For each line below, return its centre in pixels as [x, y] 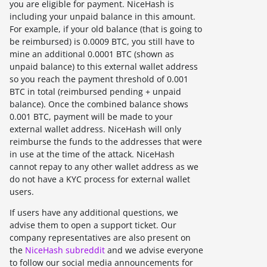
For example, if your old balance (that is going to [106, 29]
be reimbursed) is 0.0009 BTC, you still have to [102, 41]
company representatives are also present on [100, 237]
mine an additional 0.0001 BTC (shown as [92, 54]
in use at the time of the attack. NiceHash [92, 154]
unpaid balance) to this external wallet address [104, 66]
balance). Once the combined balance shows [99, 104]
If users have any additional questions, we [94, 212]
